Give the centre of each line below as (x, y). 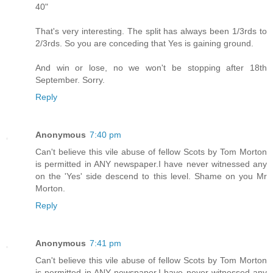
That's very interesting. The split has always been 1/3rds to (151, 31)
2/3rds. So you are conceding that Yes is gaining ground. (144, 43)
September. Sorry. (70, 80)
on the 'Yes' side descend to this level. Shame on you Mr (151, 176)
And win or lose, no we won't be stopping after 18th (151, 68)
